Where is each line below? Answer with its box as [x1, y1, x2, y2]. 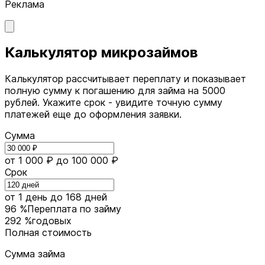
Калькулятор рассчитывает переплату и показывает [5, 73, 246, 85]
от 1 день [5, 190, 47, 203]
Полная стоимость [5, 226, 92, 238]
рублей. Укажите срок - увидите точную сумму [5, 96, 222, 109]
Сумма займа [5, 247, 65, 260]
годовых [32, 214, 72, 227]
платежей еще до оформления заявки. [5, 108, 182, 121]
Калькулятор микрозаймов [5, 44, 198, 62]
